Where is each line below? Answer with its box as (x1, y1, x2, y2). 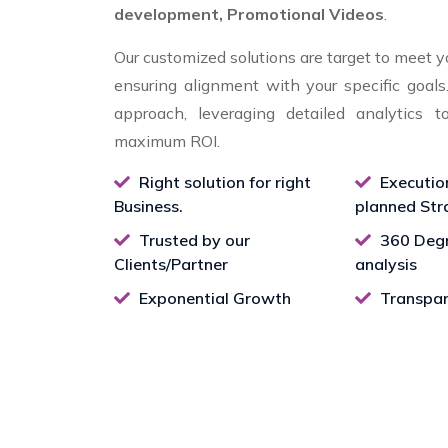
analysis (354, 254, 417, 274)
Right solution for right (135, 172, 311, 192)
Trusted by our (135, 230, 250, 250)
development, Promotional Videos (114, 4, 384, 24)
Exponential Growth (135, 288, 291, 308)
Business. (114, 196, 183, 216)
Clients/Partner (114, 254, 228, 274)
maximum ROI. (114, 131, 220, 151)
